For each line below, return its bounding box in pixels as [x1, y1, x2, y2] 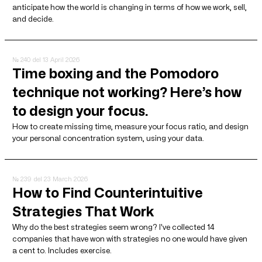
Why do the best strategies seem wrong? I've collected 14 [12, 222, 215, 232]
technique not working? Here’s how [12, 84, 242, 100]
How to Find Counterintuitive [12, 184, 203, 201]
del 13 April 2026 [32, 55, 80, 64]
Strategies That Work [12, 203, 154, 219]
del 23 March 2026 [33, 174, 88, 183]
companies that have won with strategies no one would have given [12, 233, 247, 243]
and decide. [12, 13, 54, 23]
